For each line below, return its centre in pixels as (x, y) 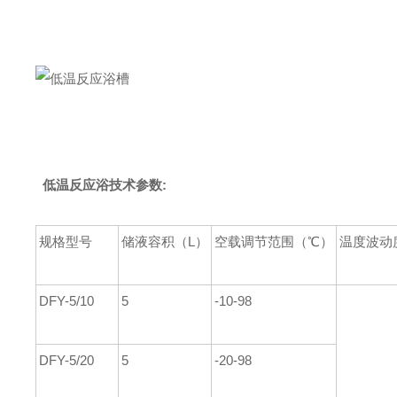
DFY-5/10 (66, 301)
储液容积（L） (165, 241)
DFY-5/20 (66, 360)
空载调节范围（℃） (274, 241)
